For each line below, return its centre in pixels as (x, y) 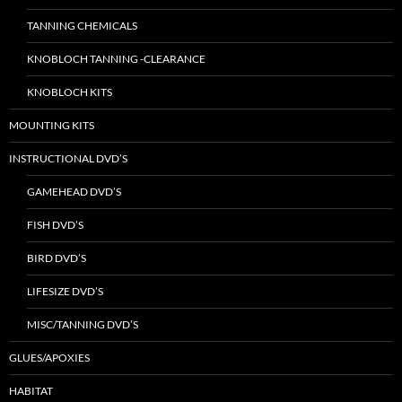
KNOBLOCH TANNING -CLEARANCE (116, 59)
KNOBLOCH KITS (70, 92)
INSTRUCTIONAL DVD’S (68, 159)
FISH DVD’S (55, 225)
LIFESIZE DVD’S (65, 292)
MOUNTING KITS (52, 126)
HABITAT (31, 391)
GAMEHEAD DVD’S (74, 192)
